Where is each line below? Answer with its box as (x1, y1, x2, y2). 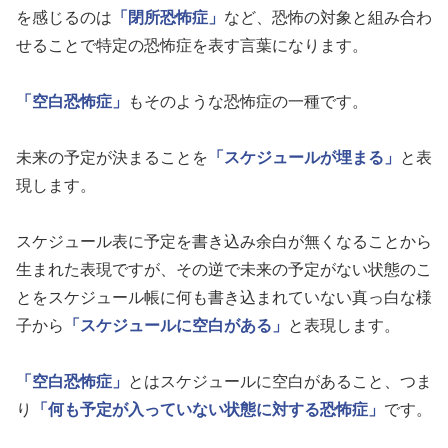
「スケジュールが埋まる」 (208, 149, 400, 167)
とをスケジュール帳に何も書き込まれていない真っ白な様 (16, 289, 432, 307)
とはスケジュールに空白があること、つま (128, 373, 432, 391)
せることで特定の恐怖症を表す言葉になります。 (16, 37, 368, 55)
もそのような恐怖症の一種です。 (128, 93, 368, 111)
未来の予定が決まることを (16, 149, 208, 167)
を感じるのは (16, 9, 112, 27)
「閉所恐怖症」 (112, 9, 224, 27)
